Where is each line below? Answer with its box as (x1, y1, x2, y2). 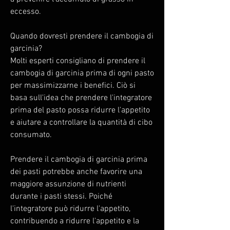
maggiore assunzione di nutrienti (10, 179, 126, 189)
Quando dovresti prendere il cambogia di (10, 31, 154, 42)
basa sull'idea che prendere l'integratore (10, 92, 152, 103)
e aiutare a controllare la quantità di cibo (10, 117, 152, 128)
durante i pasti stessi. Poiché (10, 191, 112, 202)
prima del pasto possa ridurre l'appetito (10, 105, 150, 116)
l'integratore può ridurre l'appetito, (10, 203, 130, 214)
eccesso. (10, 6, 41, 17)
